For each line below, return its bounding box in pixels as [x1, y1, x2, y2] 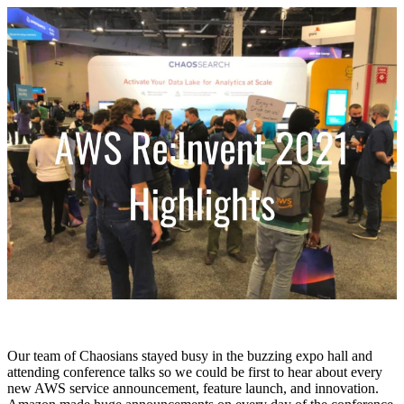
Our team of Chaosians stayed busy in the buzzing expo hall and [7, 347, 372, 363]
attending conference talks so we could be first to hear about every [7, 363, 382, 380]
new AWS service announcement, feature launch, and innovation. [7, 380, 379, 396]
